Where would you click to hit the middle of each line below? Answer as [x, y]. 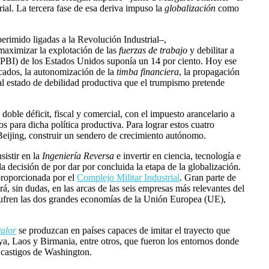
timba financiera [148, 72]
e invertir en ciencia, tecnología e [177, 156]
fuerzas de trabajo [154, 50]
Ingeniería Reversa [78, 156]
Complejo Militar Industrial [128, 178]
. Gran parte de [208, 178]
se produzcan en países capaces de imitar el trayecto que [123, 231]
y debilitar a [212, 50]
